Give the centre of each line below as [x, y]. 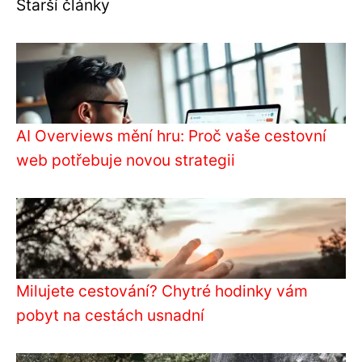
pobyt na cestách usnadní [110, 315]
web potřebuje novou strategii [126, 160]
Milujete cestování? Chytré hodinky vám [162, 290]
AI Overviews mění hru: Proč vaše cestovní [171, 135]
